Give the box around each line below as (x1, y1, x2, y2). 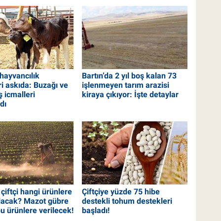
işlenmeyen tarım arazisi (82, 80, 170, 90)
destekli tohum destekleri (82, 196, 173, 206)
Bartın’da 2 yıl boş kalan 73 (82, 71, 177, 81)
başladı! (82, 205, 110, 215)
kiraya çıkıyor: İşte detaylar (82, 90, 179, 100)
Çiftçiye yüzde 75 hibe (82, 186, 160, 196)
